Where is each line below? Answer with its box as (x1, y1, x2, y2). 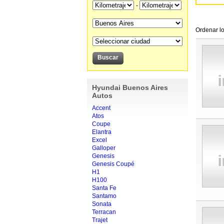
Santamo (91, 192, 116, 199)
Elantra (91, 128, 111, 135)
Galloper (91, 144, 115, 151)
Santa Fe (91, 184, 116, 191)
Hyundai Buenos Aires (91, 83, 168, 91)
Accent (91, 104, 110, 111)
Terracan (91, 208, 116, 215)
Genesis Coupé (91, 160, 134, 167)
